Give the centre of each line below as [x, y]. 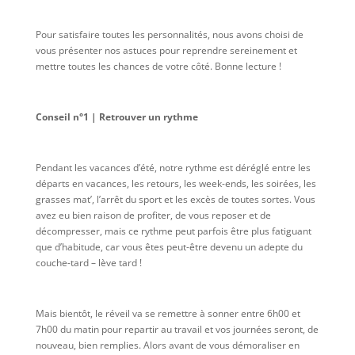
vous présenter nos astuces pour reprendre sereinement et [166, 50]
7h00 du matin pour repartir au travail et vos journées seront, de [177, 329]
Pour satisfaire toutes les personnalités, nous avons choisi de [169, 34]
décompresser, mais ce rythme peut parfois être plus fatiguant [173, 231]
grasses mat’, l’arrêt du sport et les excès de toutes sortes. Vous [175, 199]
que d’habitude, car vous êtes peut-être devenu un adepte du [169, 246]
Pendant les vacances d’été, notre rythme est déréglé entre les [173, 167]
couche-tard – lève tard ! [88, 262]
